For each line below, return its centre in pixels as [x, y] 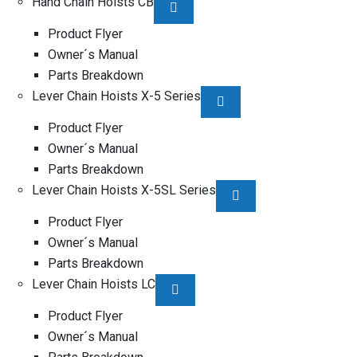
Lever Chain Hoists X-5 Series [116, 96]
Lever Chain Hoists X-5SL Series [124, 190]
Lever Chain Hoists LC [94, 284]
